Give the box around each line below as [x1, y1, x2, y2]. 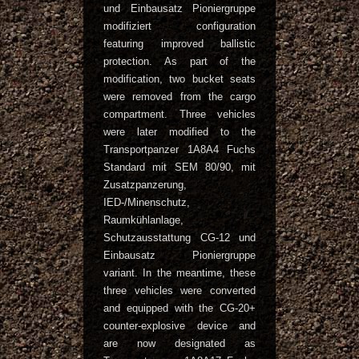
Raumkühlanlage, [103, 214, 184, 226]
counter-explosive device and [103, 320, 256, 332]
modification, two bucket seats [103, 73, 256, 85]
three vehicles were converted [103, 284, 256, 296]
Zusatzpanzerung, [103, 179, 187, 191]
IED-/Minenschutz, [103, 196, 190, 208]
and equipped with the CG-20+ [103, 302, 256, 314]
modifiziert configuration [103, 20, 256, 32]
